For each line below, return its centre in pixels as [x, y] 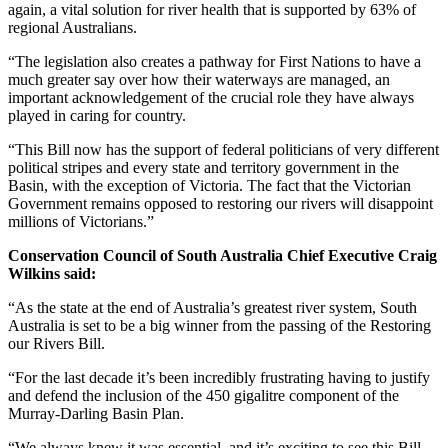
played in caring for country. [97, 115]
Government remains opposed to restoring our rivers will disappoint [220, 203]
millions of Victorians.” [81, 221]
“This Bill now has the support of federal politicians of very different [223, 149]
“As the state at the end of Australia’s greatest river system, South [212, 307]
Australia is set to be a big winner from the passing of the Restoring [219, 325]
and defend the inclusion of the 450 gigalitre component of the [203, 395]
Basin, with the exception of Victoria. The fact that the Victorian [209, 185]
